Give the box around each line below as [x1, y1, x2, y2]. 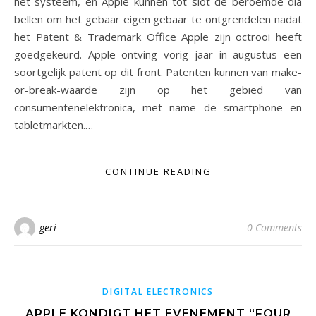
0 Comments [247, 221, 302, 234]
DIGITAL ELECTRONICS [102, 286, 214, 298]
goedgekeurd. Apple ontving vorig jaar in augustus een [14, 47, 302, 61]
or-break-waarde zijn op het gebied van [14, 83, 302, 97]
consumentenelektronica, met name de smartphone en [14, 100, 302, 114]
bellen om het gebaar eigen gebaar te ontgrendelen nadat [14, 12, 302, 26]
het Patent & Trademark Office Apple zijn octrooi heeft [14, 30, 302, 44]
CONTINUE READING [104, 165, 212, 178]
